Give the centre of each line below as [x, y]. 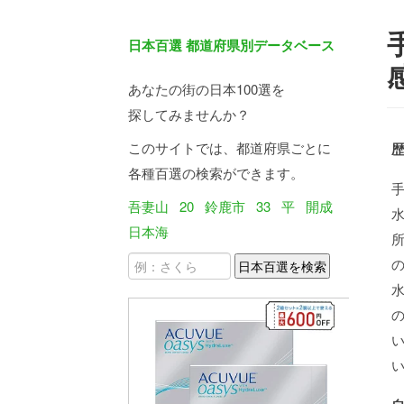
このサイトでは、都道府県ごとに [230, 147]
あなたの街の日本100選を [207, 89]
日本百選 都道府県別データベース [231, 45]
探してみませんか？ [189, 114]
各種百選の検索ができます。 [216, 173]
